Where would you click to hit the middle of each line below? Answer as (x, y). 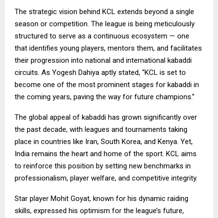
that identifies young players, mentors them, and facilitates (108, 48)
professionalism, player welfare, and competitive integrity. (106, 178)
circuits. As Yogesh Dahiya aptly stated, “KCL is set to (100, 72)
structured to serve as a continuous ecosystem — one (102, 36)
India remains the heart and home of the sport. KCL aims (106, 154)
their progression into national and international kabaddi (103, 60)
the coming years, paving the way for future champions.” (105, 97)
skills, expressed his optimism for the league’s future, (99, 210)
